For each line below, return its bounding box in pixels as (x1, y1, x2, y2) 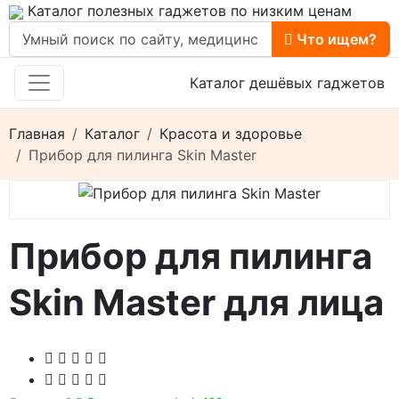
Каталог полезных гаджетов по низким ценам (23, 2, 352, 20)
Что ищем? (293, 30, 378, 49)
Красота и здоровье (159, 125, 302, 143)
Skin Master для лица (9, 281, 384, 325)
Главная (9, 125, 65, 143)
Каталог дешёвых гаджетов (190, 74, 385, 93)
